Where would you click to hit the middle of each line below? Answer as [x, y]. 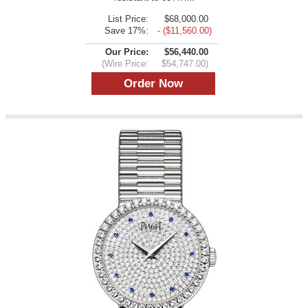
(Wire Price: [125, 63]
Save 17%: [126, 30]
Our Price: [127, 52]
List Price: [128, 19]
